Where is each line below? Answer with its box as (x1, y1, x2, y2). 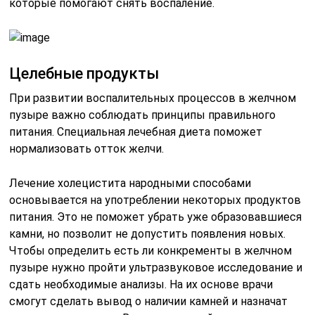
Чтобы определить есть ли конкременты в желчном (9, 244, 292, 258)
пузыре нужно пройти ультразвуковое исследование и (9, 261, 303, 275)
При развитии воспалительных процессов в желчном (9, 91, 297, 105)
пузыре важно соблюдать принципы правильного (9, 108, 276, 122)
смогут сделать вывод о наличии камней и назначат (9, 295, 288, 309)
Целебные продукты (9, 65, 160, 83)
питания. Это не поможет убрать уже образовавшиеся (9, 210, 302, 224)
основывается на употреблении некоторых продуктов (9, 193, 302, 207)
